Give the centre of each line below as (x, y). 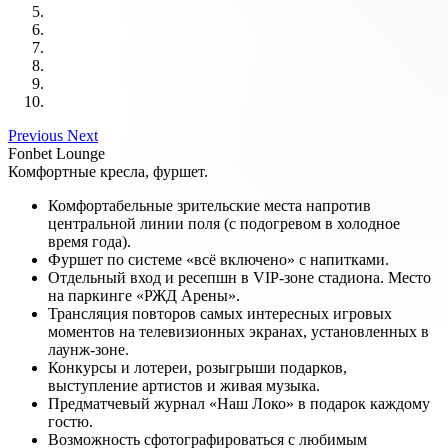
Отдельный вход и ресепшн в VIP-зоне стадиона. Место (239, 277)
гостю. (70, 421)
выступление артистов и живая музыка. (184, 385)
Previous (35, 135)
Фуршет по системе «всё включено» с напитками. (218, 259)
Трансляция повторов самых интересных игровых (220, 313)
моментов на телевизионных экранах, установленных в (238, 331)
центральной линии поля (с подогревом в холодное (224, 223)
